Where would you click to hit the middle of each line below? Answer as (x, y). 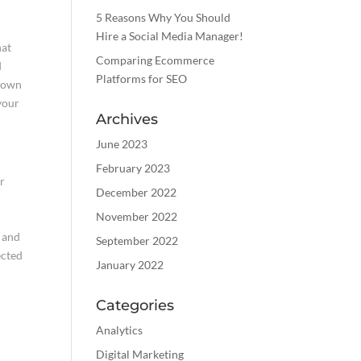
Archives (127, 120)
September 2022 (137, 241)
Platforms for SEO (142, 79)
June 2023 (122, 144)
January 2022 (130, 265)
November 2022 (137, 217)
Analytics (120, 330)
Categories (135, 306)
